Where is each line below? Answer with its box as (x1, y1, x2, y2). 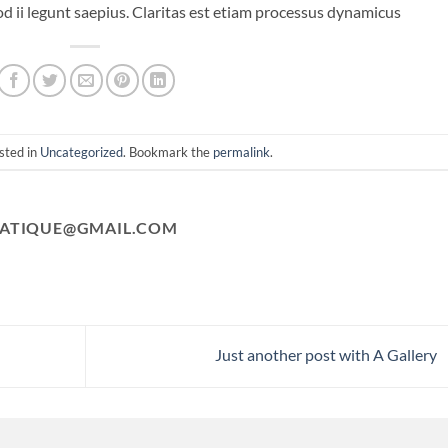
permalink (212, 143, 270, 160)
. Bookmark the (122, 143, 213, 160)
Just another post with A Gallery (214, 344, 440, 364)
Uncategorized (39, 143, 123, 160)
